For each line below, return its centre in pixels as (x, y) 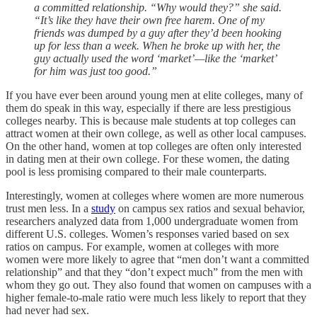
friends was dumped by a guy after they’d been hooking (158, 33)
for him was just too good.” (96, 71)
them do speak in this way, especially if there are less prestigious (148, 108)
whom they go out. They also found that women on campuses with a (158, 285)
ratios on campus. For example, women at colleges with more (142, 247)
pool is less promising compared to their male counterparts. (136, 172)
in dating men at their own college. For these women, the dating (148, 159)
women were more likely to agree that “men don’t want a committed (157, 260)
